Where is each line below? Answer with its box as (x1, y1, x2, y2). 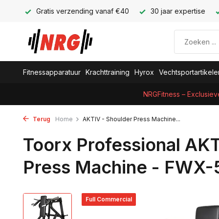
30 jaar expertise (149, 7, 205, 15)
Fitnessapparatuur (23, 68, 81, 76)
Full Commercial (86, 196, 132, 203)
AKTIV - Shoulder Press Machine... (83, 115, 180, 123)
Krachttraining (86, 68, 130, 76)
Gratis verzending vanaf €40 (34, 7, 129, 15)
